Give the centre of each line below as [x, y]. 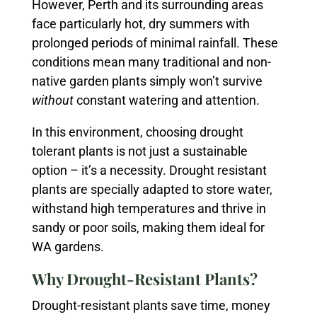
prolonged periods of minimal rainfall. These [155, 43]
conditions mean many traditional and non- [151, 62]
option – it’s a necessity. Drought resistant [149, 170]
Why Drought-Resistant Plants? [144, 279]
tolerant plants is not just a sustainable [139, 151]
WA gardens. [68, 247]
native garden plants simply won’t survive [147, 81]
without [52, 100]
